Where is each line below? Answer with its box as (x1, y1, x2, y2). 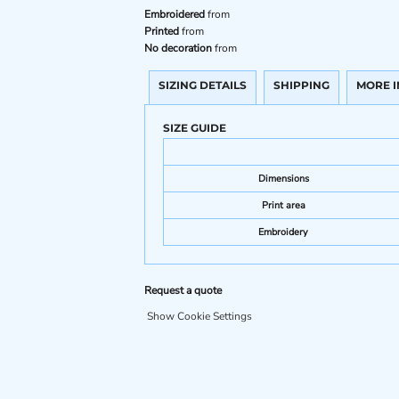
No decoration (144, 41, 212, 55)
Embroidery (258, 225, 308, 239)
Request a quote (144, 283, 222, 297)
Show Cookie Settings (147, 309, 252, 323)
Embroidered (144, 7, 205, 21)
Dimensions (257, 172, 309, 185)
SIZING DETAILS (159, 78, 247, 92)
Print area (261, 199, 305, 212)
